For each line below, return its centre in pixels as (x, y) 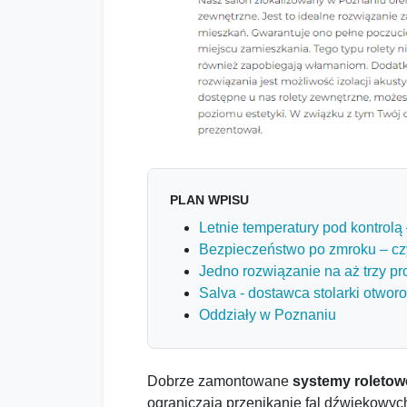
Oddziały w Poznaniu (268, 315)
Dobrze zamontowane (220, 382)
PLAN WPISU (209, 200)
